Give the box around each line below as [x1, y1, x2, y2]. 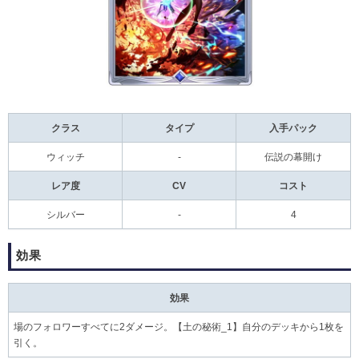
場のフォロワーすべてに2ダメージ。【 [14, 321, 183, 332]
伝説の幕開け [264, 151, 322, 162]
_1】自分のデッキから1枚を [221, 321, 344, 332]
